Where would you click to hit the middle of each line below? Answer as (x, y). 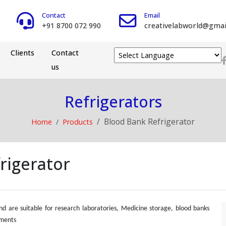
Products (78, 122)
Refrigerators (113, 101)
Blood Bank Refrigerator (149, 121)
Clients (23, 52)
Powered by (134, 68)
